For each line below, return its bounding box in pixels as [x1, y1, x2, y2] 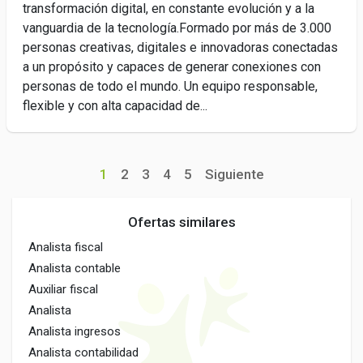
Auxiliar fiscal [28, 282, 98, 297]
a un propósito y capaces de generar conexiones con [23, 59, 321, 75]
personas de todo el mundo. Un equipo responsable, [23, 79, 318, 94]
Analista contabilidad [28, 345, 139, 360]
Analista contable [28, 261, 121, 275]
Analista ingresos [28, 324, 121, 339]
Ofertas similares [127, 214, 236, 230]
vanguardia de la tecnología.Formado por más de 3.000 [23, 20, 331, 36]
